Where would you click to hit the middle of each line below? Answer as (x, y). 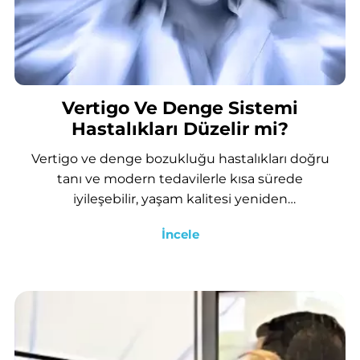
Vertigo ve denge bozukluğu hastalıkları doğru (180, 158)
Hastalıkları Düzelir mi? (180, 129)
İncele (180, 235)
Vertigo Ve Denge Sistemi (180, 108)
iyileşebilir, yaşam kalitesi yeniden (180, 198)
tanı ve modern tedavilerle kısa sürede (180, 178)
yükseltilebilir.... (180, 219)
